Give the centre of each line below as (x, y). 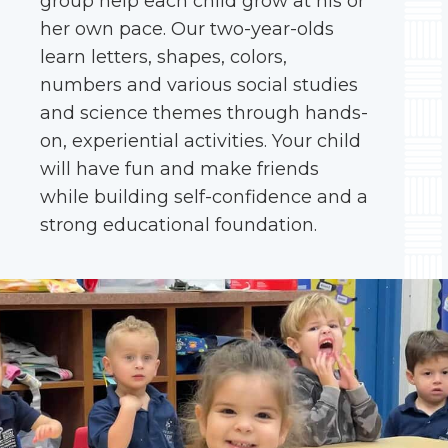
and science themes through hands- (204, 113)
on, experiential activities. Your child (200, 141)
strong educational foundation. (178, 225)
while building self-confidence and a (204, 197)
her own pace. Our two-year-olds (187, 29)
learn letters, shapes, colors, (163, 57)
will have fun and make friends (179, 169)
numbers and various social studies (199, 85)
